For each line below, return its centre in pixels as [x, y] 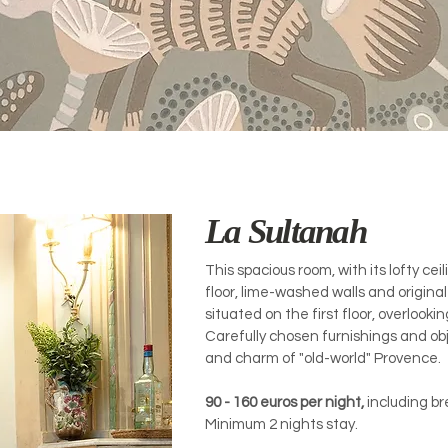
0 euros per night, [306, 402]
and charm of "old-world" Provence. [323, 358]
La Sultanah [285, 231]
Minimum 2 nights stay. [281, 424]
